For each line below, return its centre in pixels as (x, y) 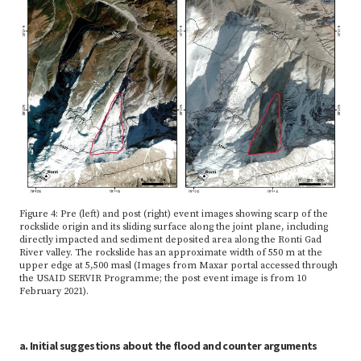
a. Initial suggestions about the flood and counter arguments (168, 346)
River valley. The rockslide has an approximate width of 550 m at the (171, 253)
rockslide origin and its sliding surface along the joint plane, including (174, 227)
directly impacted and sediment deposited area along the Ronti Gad (170, 240)
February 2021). (54, 292)
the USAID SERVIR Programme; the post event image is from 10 (163, 279)
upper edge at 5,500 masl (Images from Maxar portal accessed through (178, 266)
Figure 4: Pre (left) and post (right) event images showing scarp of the (174, 214)
